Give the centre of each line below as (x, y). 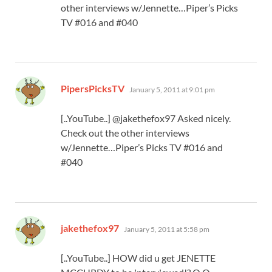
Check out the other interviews (125, 132)
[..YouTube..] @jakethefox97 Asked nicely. (146, 118)
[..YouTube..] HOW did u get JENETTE (138, 257)
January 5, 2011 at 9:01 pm (172, 89)
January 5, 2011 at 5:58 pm (167, 229)
